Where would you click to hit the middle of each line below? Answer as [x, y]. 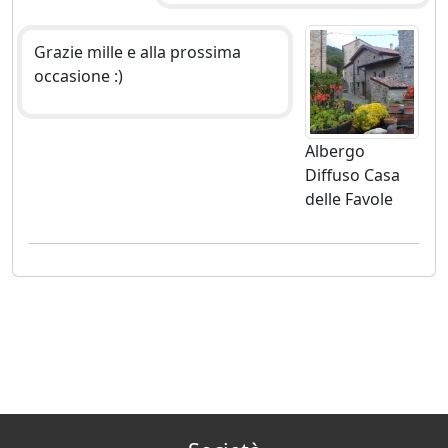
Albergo [334, 151]
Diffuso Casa [352, 175]
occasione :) [78, 76]
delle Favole [348, 199]
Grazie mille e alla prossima [137, 52]
